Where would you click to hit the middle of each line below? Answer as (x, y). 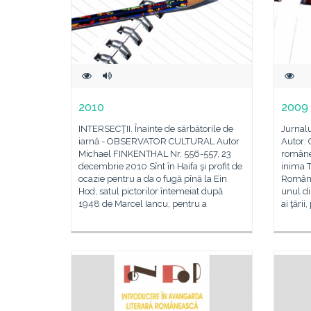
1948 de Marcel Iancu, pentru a (143, 204)
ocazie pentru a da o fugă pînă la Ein (153, 179)
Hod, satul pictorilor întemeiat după (151, 191)
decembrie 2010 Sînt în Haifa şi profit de (160, 166)
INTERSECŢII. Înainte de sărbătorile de (156, 129)
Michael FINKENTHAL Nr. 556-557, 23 (155, 154)
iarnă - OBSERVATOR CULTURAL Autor (159, 141)
